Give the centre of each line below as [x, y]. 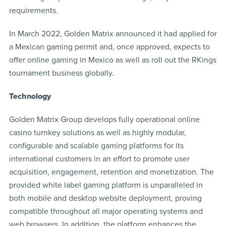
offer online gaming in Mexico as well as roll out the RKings [112, 60]
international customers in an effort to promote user [99, 159]
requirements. [33, 10]
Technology [30, 96]
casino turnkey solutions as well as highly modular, [97, 132]
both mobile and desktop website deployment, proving [105, 198]
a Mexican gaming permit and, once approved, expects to [109, 47]
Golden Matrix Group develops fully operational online [104, 119]
